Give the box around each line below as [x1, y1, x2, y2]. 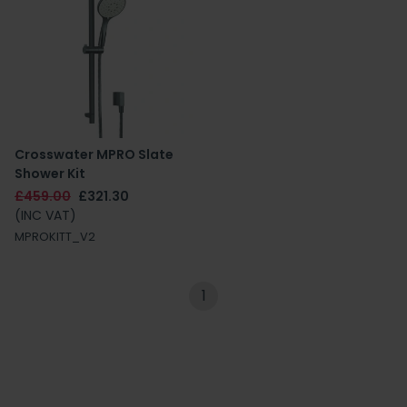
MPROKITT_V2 [15, 229, 95, 244]
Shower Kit [15, 164, 85, 183]
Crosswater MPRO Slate [15, 145, 174, 164]
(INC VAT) [15, 206, 76, 224]
